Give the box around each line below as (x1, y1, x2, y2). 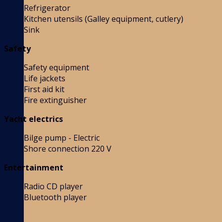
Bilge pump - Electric (24, 132, 100, 144)
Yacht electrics (4, 113, 63, 125)
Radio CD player (24, 181, 83, 192)
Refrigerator (24, 2, 70, 14)
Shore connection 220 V (24, 143, 111, 155)
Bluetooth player (24, 192, 87, 203)
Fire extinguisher (24, 95, 87, 106)
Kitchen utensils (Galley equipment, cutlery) (24, 13, 183, 25)
